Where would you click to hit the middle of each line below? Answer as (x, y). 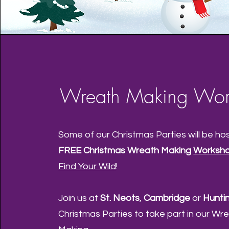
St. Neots (120, 198)
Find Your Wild (87, 166)
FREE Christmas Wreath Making (126, 151)
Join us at (79, 198)
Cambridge (168, 198)
